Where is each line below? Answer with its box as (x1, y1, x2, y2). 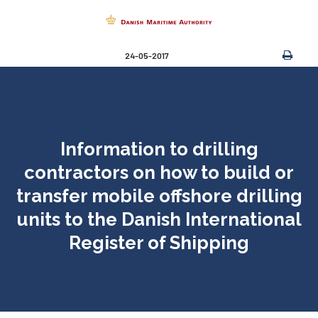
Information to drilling (60, 138, 258, 160)
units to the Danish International (16, 208, 302, 230)
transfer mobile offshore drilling (16, 185, 302, 207)
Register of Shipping (69, 231, 249, 253)
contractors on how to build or (24, 161, 294, 183)
